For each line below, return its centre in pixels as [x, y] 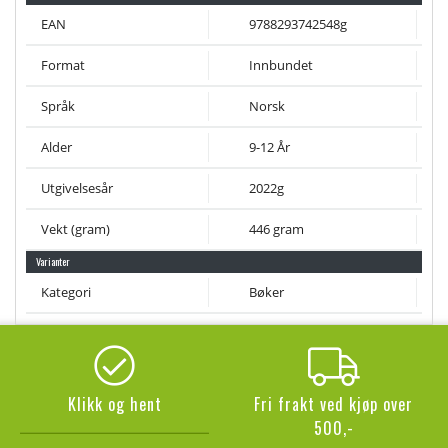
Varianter [53, 261]
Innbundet [281, 65]
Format [63, 65]
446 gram [276, 229]
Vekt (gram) [75, 229]
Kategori [66, 292]
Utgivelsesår [77, 188]
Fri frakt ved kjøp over [333, 404]
